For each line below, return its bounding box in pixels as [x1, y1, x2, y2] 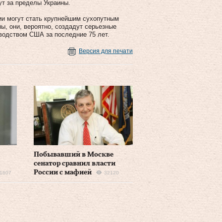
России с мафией [33, 168, 92, 176]
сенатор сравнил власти [33, 160, 115, 167]
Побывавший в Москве [33, 151, 113, 158]
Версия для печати [79, 47, 133, 55]
